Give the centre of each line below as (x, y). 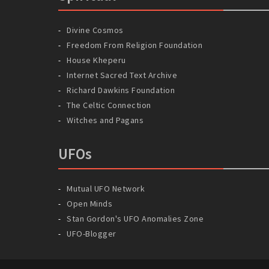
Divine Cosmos (95, 30)
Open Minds (89, 203)
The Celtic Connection (109, 105)
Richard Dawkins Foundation (121, 90)
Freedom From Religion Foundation (134, 45)
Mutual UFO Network (106, 188)
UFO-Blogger (92, 233)
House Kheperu (96, 60)
